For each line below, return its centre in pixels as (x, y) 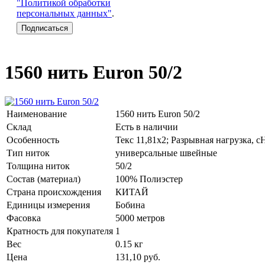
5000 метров (140, 218)
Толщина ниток (38, 166)
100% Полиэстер (149, 179)
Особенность (33, 140)
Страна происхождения (54, 192)
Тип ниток (28, 153)
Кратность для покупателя (60, 231)
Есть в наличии (147, 127)
